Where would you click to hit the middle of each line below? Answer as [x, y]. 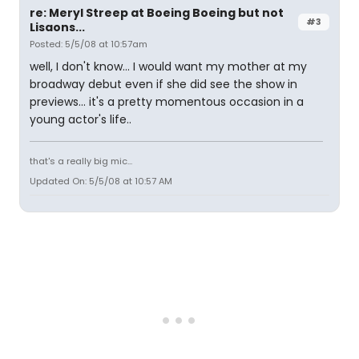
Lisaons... [57, 27]
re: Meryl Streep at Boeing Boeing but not [157, 13]
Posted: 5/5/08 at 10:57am [89, 44]
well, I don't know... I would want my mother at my [168, 67]
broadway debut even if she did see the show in [163, 84]
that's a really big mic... [81, 161]
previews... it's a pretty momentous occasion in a [167, 102]
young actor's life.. [81, 119]
